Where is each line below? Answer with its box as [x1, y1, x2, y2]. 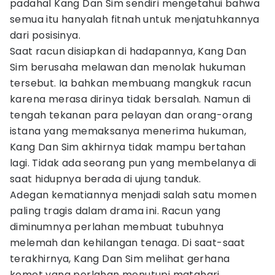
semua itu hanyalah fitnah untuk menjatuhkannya [10, 12, 260, 26]
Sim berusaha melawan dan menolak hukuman [10, 60, 246, 74]
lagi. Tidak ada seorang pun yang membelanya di [10, 156, 257, 170]
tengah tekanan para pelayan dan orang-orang [10, 108, 253, 122]
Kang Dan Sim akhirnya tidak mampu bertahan [10, 140, 246, 154]
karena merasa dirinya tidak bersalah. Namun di [10, 92, 251, 106]
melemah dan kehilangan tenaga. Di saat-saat [10, 236, 246, 250]
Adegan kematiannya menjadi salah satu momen [10, 188, 257, 202]
